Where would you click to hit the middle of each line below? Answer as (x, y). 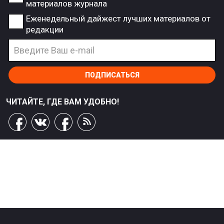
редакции (45, 29)
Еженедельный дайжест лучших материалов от (118, 18)
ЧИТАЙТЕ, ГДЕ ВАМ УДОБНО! (62, 101)
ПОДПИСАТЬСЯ (112, 75)
